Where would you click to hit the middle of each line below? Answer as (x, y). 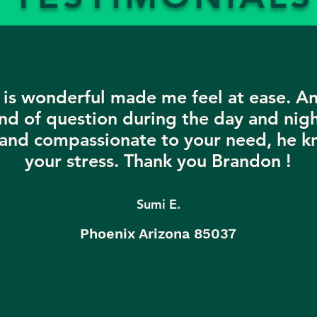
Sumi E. (158, 204)
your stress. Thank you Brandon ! (158, 161)
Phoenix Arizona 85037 (158, 234)
